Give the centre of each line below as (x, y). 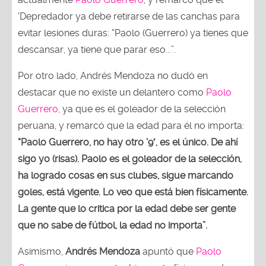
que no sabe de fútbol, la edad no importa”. (113, 225)
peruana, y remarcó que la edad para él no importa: (131, 125)
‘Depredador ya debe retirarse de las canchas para (129, 16)
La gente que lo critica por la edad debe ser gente (127, 208)
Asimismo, (42, 251)
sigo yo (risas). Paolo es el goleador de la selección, (130, 159)
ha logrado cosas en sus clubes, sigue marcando (126, 175)
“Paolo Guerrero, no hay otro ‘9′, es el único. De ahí (128, 142)
